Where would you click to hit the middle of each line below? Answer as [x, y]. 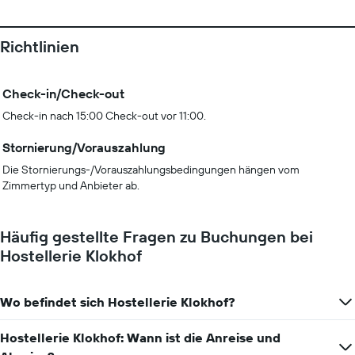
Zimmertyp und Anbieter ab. [71, 185]
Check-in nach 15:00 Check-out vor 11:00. [104, 116]
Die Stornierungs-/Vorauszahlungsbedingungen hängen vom [151, 170]
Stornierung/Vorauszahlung [84, 147]
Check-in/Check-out [63, 94]
